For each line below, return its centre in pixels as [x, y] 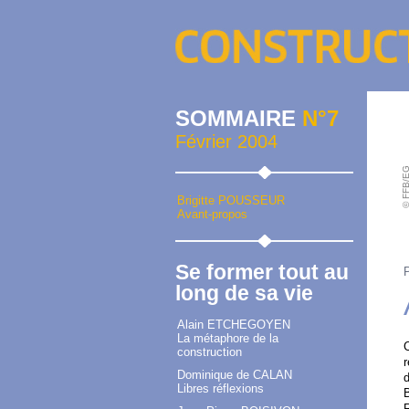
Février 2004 [226, 142]
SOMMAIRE [239, 119]
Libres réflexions [220, 389]
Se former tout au [262, 273]
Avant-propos [212, 215]
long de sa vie [244, 294]
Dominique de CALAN [235, 375]
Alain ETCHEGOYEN [234, 325]
